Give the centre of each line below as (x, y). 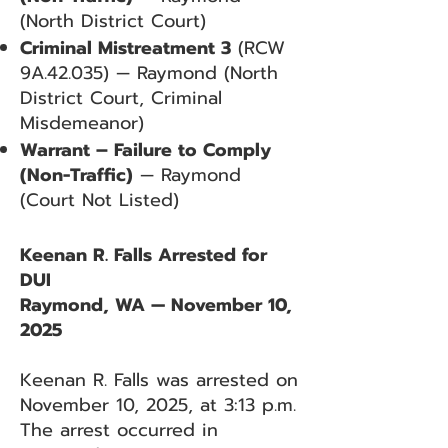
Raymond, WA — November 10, (156, 305)
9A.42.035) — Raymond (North (149, 73)
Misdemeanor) (82, 123)
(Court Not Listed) (99, 200)
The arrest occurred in (119, 430)
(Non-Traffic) (76, 175)
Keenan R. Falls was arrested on (159, 380)
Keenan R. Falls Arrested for (143, 255)
